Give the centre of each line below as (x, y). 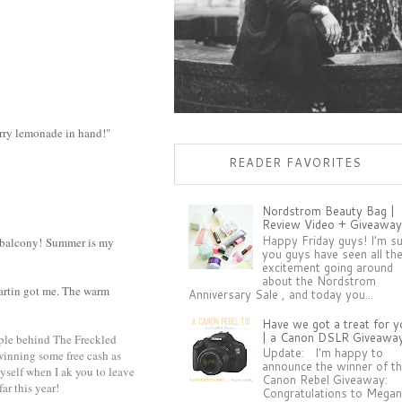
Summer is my (80, 242)
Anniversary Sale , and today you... (281, 294)
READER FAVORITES (295, 162)
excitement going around (328, 267)
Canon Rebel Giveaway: (325, 380)
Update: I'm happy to (323, 353)
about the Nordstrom (319, 280)
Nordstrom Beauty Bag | (329, 211)
